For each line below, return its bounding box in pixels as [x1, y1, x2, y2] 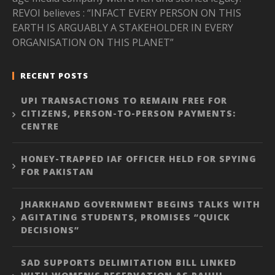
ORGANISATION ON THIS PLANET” [12, 36, 174, 50]
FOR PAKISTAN [21, 166, 94, 178]
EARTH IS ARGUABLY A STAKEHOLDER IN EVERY [12, 21, 233, 35]
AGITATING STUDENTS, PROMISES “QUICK [21, 211, 230, 223]
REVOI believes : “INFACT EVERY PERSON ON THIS [12, 6, 241, 20]
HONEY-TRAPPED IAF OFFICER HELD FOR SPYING [21, 153, 257, 165]
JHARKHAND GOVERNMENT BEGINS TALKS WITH [21, 198, 260, 211]
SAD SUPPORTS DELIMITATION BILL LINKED [21, 257, 236, 269]
